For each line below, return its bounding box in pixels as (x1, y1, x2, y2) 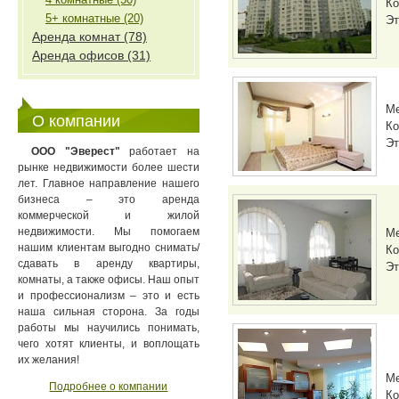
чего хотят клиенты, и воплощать (18, 338, 199, 350)
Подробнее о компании (49, 380, 168, 393)
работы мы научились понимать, (18, 322, 199, 334)
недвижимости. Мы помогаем (18, 225, 199, 238)
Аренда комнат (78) (32, 29, 147, 44)
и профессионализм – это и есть (18, 289, 199, 302)
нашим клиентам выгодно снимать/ (18, 241, 199, 254)
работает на (119, 145, 200, 158)
